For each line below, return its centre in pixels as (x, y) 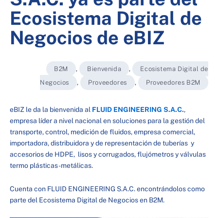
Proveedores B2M (173, 82)
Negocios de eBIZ (87, 38)
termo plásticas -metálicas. (51, 165)
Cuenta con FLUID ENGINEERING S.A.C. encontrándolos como (107, 189)
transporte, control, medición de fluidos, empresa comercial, (102, 132)
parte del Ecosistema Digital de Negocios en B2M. (87, 200)
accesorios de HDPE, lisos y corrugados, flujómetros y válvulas (108, 154)
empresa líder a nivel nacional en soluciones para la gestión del (107, 121)
